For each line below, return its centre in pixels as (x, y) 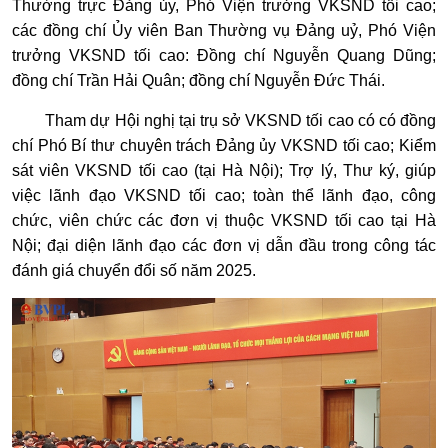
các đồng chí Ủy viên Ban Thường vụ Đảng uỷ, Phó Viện (224, 31)
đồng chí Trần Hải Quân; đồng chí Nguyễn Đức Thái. (198, 81)
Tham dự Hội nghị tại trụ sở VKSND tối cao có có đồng (241, 121)
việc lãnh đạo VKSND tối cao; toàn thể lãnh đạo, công (224, 196)
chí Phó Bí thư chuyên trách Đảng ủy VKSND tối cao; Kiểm (224, 146)
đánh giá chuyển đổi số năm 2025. (134, 271)
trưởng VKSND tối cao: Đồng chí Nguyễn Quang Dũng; (224, 56)
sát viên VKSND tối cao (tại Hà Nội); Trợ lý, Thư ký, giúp (224, 171)
